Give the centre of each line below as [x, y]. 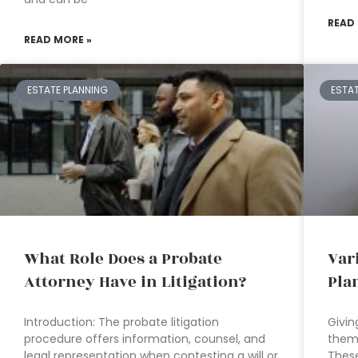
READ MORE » [58, 39]
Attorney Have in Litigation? [135, 282]
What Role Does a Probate [123, 259]
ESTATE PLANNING [68, 90]
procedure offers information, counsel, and [145, 339]
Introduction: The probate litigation [121, 322]
